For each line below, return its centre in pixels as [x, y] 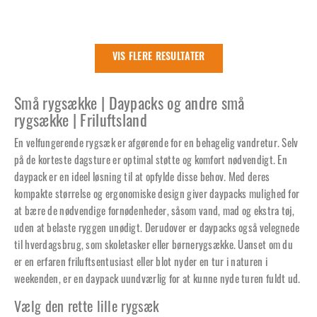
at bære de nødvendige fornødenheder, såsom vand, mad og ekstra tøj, [155, 211]
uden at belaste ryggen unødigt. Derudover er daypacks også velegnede [157, 227]
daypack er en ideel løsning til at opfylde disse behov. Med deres [142, 177]
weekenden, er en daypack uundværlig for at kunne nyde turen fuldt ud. [157, 278]
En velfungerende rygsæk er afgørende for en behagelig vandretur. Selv [156, 143]
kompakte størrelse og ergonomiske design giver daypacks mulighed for [157, 194]
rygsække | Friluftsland [81, 120]
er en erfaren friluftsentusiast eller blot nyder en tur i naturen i [141, 261]
